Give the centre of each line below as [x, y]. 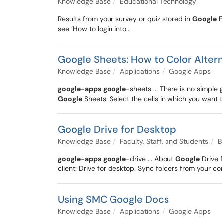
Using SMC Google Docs [113, 199]
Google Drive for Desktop [117, 129]
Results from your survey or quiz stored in [125, 19]
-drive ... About [151, 159]
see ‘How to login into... [94, 29]
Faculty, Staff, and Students [164, 141]
